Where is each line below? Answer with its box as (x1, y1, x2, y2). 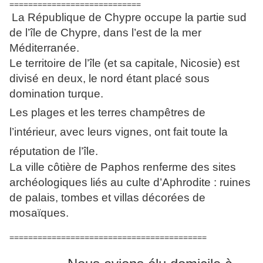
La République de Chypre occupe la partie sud (12, 11, 247, 24)
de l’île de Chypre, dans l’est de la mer (9, 26, 201, 39)
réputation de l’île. (9, 145, 98, 158)
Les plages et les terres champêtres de (9, 106, 205, 119)
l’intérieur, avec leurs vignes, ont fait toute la (9, 126, 228, 139)
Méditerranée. (9, 42, 79, 55)
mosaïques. (9, 207, 69, 220)
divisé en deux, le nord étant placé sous (9, 72, 210, 85)
